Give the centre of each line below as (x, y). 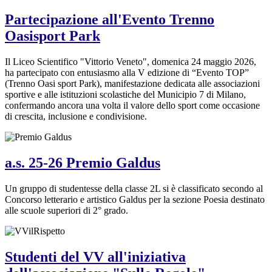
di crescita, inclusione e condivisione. (76, 116)
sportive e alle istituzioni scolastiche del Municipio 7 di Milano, (125, 94)
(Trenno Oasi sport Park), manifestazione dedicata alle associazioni (132, 83)
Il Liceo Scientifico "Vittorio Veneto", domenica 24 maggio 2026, (131, 62)
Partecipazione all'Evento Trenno (110, 20)
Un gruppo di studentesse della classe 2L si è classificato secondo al (134, 188)
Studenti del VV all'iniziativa (95, 257)
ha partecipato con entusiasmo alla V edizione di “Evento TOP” (127, 73)
